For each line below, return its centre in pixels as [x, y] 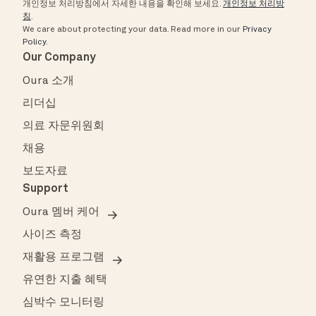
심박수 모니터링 [63, 302]
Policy [34, 42]
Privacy [257, 29]
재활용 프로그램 [63, 257]
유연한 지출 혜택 [65, 280]
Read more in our [207, 29]
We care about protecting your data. [96, 29]
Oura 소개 [48, 81]
